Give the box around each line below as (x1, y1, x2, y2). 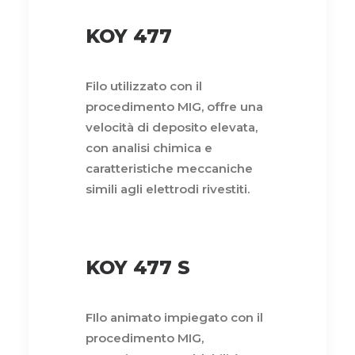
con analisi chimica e (86, 139, 212, 155)
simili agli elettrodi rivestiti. (86, 181, 250, 197)
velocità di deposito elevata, (86, 119, 258, 135)
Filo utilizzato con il (86, 78, 202, 94)
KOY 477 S (86, 255, 190, 279)
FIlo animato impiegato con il (86, 309, 263, 325)
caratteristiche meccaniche (86, 160, 253, 176)
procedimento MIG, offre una (86, 98, 263, 114)
